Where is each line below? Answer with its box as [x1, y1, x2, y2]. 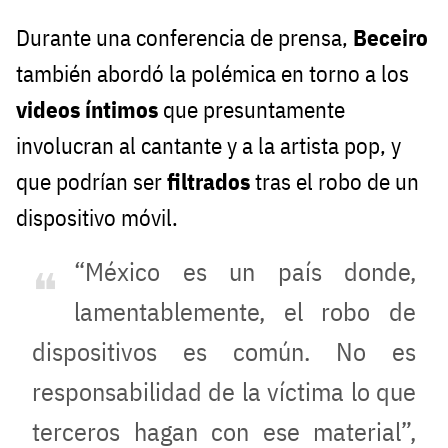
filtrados [167, 167, 250, 197]
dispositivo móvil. [16, 203, 178, 233]
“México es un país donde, [74, 255, 416, 289]
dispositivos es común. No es [32, 335, 416, 369]
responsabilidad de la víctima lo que [32, 375, 416, 409]
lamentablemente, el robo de [74, 295, 416, 329]
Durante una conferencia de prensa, [16, 23, 353, 53]
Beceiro [353, 23, 428, 53]
